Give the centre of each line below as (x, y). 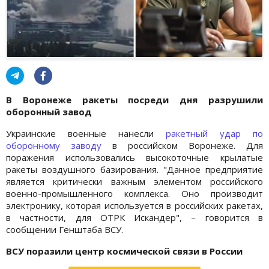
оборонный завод (49, 111)
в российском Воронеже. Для (182, 145)
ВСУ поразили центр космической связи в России (124, 251)
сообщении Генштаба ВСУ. (65, 229)
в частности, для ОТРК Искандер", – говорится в (134, 217)
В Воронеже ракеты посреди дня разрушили (134, 99)
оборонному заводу (54, 145)
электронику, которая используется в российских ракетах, (134, 205)
